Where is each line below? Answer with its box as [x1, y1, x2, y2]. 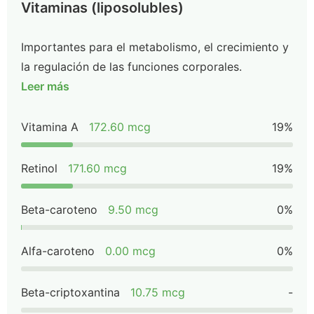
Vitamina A [21, 120, 78, 134]
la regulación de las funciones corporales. [21, 60, 242, 74]
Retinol [21, 161, 57, 175]
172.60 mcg [89, 120, 151, 134]
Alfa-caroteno [21, 244, 95, 258]
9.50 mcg [108, 203, 158, 217]
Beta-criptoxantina [21, 285, 120, 299]
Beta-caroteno [21, 203, 97, 217]
